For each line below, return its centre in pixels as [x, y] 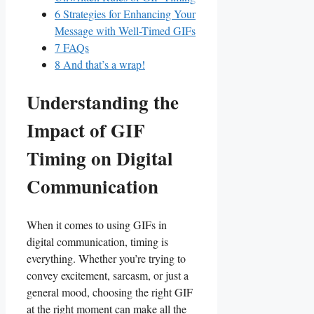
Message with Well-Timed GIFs [125, 30]
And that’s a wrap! [103, 64]
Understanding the [103, 102]
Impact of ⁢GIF [86, 130]
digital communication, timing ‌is [97, 241]
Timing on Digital [100, 158]
